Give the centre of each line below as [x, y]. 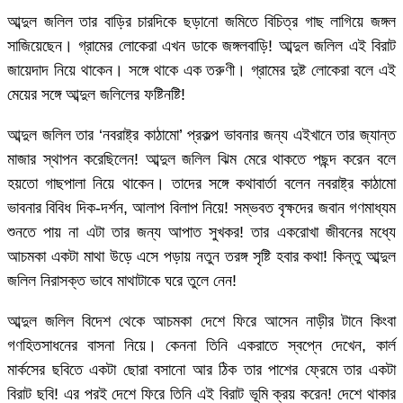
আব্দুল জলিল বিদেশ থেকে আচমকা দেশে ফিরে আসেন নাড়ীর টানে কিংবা [201, 321]
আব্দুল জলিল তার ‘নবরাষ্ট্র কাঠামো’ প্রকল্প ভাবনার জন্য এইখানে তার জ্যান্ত [201, 134]
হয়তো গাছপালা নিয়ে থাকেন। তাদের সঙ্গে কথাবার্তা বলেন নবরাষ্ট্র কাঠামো [201, 183]
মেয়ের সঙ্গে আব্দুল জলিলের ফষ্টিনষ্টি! [96, 94]
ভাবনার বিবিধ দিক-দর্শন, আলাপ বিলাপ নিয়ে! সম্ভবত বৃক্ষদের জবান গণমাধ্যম [201, 207]
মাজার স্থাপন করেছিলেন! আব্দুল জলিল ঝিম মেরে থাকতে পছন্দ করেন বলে [201, 159]
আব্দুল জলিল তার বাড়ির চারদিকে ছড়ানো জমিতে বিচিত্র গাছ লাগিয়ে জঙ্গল [201, 21]
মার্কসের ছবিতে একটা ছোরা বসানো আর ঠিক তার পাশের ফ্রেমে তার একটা [201, 369]
